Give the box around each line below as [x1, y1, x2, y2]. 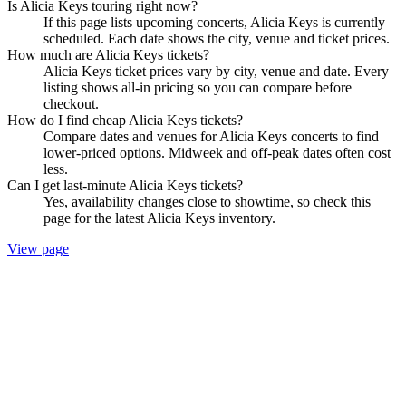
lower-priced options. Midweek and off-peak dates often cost [43, 144, 391, 160]
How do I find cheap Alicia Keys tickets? [7, 111, 243, 128]
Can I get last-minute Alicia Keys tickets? [7, 177, 243, 193]
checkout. [43, 95, 99, 111]
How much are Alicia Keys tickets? [7, 46, 209, 63]
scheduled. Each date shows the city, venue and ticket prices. [43, 30, 390, 46]
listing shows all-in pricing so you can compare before [43, 79, 352, 95]
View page [7, 240, 69, 256]
